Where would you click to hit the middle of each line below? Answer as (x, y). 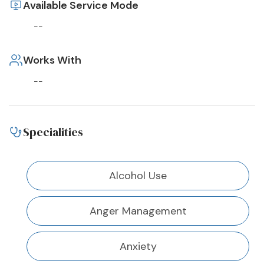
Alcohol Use (138, 176)
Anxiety (138, 247)
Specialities (53, 132)
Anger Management (138, 211)
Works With (52, 60)
